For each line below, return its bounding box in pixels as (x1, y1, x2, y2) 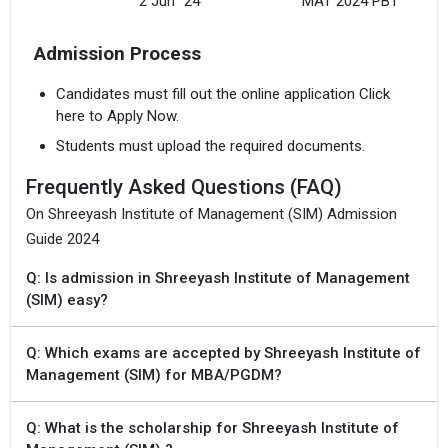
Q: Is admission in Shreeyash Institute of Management (26, 268, 410, 287)
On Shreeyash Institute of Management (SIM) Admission (26, 204, 397, 223)
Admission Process (33, 43, 201, 66)
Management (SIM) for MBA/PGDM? (26, 365, 282, 384)
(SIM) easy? (26, 290, 108, 309)
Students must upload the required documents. (56, 136, 365, 155)
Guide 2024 (26, 229, 99, 248)
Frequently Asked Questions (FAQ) (26, 174, 342, 199)
